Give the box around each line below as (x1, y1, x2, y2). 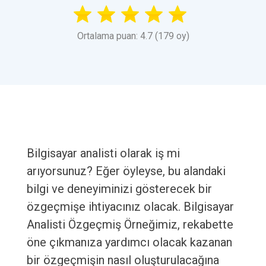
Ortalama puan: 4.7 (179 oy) (77, 30, 189, 42)
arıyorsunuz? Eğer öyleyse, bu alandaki (26, 164, 226, 179)
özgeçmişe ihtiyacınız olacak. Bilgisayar (26, 199, 234, 214)
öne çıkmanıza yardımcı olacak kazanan (26, 235, 232, 250)
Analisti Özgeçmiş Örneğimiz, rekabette (26, 217, 233, 232)
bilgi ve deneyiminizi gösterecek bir (26, 182, 212, 197)
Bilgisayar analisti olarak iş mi (26, 146, 180, 161)
